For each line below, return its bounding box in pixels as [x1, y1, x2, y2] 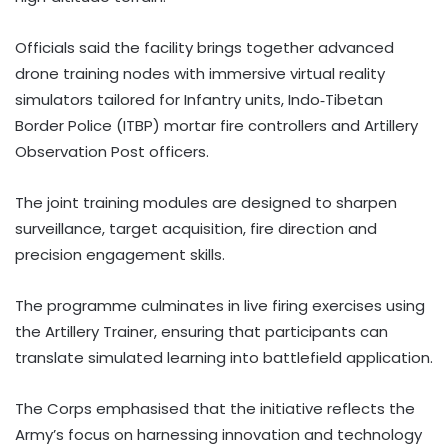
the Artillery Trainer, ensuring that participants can [15, 320, 388, 342]
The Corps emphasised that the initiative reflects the [15, 397, 415, 419]
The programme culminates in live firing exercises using [15, 294, 425, 316]
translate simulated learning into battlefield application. [15, 346, 433, 368]
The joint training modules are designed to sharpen [15, 191, 397, 213]
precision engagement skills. [15, 243, 225, 265]
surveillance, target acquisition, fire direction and [15, 217, 377, 239]
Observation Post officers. [15, 140, 209, 162]
